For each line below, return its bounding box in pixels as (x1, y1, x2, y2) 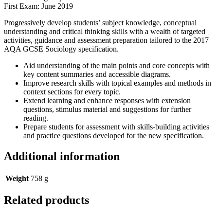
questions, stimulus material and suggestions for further (23, 105, 191, 113)
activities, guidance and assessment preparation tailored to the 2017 (4, 36, 209, 44)
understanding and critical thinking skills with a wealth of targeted (4, 27, 205, 36)
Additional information (4, 149, 120, 163)
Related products (4, 194, 89, 207)
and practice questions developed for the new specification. (23, 131, 204, 140)
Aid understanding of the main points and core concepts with (23, 61, 210, 70)
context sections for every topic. (23, 87, 121, 96)
